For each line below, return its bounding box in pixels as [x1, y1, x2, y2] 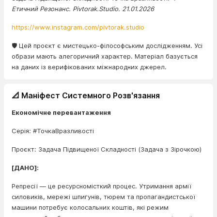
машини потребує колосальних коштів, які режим [12, 203, 169, 211]
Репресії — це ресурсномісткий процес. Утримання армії [12, 182, 191, 190]
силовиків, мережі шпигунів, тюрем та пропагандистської [12, 193, 195, 201]
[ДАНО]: [12, 164, 39, 171]
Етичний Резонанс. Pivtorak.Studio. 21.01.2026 [12, 5, 154, 13]
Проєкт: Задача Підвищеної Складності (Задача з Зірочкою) [12, 145, 201, 153]
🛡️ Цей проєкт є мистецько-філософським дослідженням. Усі [12, 42, 202, 49]
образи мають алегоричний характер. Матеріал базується [12, 52, 198, 60]
